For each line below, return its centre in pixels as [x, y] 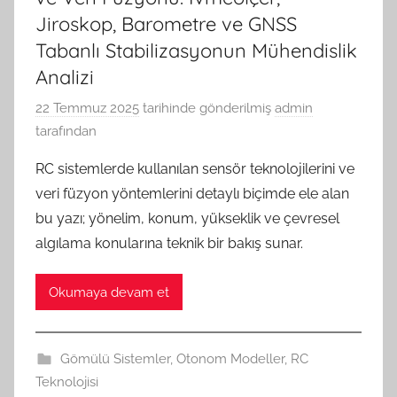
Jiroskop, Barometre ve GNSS [166, 23]
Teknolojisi [67, 382]
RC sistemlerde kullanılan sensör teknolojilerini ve [195, 169]
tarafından [66, 132]
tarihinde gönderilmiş [205, 109]
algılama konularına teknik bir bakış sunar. [169, 244]
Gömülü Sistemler [115, 359]
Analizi [65, 77]
